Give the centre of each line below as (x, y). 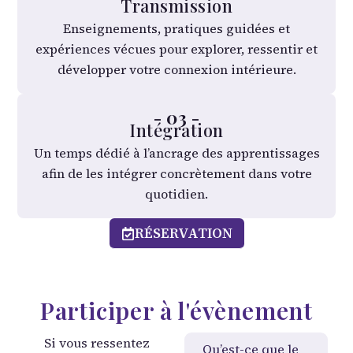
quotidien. (176, 194)
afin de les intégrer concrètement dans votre (176, 174)
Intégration (176, 130)
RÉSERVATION (183, 234)
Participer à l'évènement (176, 311)
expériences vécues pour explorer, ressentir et (176, 49)
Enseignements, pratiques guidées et (176, 29)
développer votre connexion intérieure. (176, 70)
